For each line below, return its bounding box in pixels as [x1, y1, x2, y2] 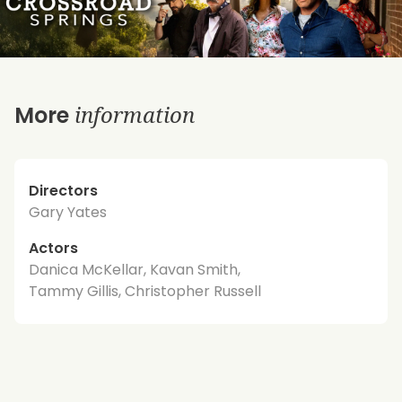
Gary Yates [29, 201, 107, 223]
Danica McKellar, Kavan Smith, [29, 258, 240, 280]
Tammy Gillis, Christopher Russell [29, 280, 261, 301]
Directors [29, 179, 98, 201]
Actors [29, 237, 78, 258]
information [74, 99, 195, 129]
